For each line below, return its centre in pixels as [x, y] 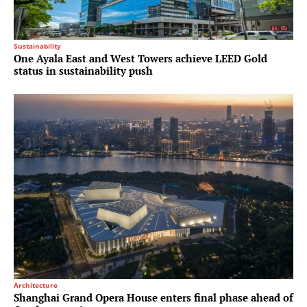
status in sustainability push [83, 70]
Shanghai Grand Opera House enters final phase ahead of [153, 297]
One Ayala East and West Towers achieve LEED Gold [140, 58]
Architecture [36, 285]
